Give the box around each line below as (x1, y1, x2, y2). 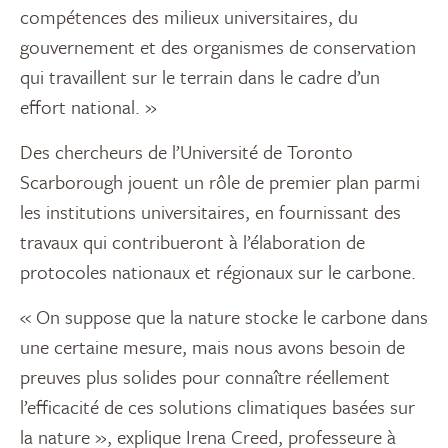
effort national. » (20, 93, 157, 121)
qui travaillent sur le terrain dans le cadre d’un (20, 63, 380, 91)
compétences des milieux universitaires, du (20, 3, 358, 31)
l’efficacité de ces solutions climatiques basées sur (20, 393, 415, 421)
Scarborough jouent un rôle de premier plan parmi (20, 168, 420, 196)
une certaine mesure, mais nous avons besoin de (20, 333, 405, 361)
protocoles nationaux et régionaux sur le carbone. (20, 258, 416, 286)
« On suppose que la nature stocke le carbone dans (20, 303, 428, 331)
